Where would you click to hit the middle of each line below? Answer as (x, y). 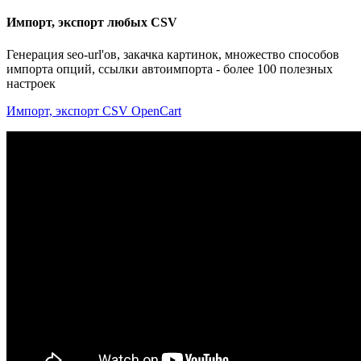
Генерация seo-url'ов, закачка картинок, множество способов (173, 54)
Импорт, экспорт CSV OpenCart (94, 110)
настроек (31, 83)
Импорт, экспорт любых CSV (92, 23)
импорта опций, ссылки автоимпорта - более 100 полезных (170, 68)
